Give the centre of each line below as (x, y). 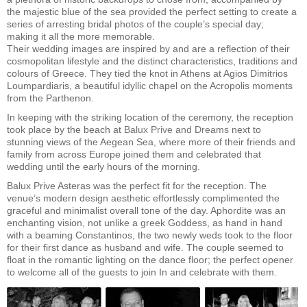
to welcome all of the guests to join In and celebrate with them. (142, 272)
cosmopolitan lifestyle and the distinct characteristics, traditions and (152, 61)
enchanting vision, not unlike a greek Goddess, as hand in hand (145, 223)
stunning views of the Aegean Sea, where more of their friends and (151, 142)
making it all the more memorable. (82, 36)
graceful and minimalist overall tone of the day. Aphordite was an (146, 210)
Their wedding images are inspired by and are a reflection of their (148, 49)
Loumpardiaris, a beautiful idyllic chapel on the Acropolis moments (150, 86)
